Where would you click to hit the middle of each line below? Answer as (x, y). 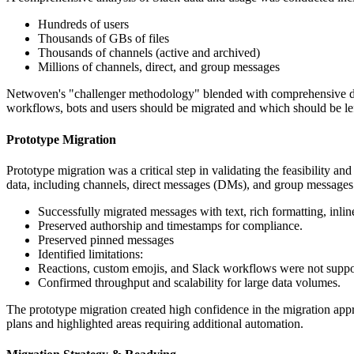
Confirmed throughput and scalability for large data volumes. (189, 282)
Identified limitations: (92, 254)
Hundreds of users (83, 24)
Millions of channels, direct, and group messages (159, 67)
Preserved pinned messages (106, 239)
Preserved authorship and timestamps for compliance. (170, 225)
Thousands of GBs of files (104, 39)
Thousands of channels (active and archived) (149, 53)
